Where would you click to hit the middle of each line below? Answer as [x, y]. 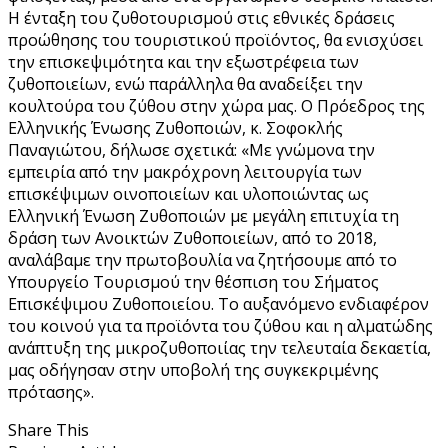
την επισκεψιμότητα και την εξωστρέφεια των [183, 61]
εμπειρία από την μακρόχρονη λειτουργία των [185, 171]
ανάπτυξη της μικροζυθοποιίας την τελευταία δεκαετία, [219, 347]
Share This [48, 429]
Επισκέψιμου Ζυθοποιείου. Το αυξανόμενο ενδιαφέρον [218, 303]
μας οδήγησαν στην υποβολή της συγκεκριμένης [193, 369]
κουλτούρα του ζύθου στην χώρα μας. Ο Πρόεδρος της [216, 105]
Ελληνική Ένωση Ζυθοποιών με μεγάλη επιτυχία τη [203, 215]
